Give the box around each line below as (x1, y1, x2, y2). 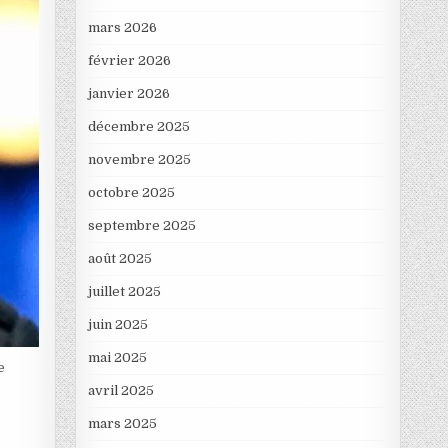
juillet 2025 (87, 284, 161, 300)
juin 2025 (87, 317, 148, 333)
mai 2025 (87, 350, 147, 366)
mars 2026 (87, 20, 157, 36)
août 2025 (87, 251, 152, 267)
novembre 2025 (87, 152, 191, 168)
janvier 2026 (87, 86, 170, 102)
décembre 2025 (87, 119, 190, 135)
